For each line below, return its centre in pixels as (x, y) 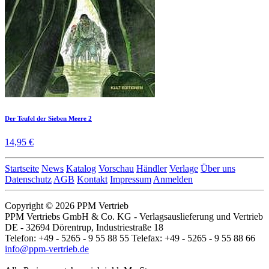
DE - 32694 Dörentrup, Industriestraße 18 (84, 228)
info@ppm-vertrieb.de (47, 249)
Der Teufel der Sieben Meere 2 (48, 119)
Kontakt (92, 180)
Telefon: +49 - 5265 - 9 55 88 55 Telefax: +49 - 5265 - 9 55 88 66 (130, 238)
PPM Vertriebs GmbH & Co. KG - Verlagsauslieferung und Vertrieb (134, 217)
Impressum (131, 180)
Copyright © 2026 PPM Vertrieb (67, 206)
